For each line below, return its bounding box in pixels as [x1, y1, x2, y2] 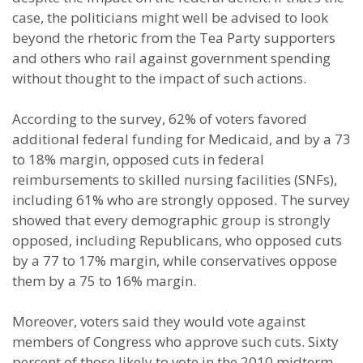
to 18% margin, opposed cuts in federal [12, 150, 264, 169]
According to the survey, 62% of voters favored [12, 109, 307, 128]
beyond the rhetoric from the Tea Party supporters [12, 28, 335, 47]
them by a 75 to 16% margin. [12, 271, 196, 290]
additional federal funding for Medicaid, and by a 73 [12, 130, 351, 148]
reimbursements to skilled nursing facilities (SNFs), [12, 170, 337, 189]
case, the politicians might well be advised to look [12, 8, 328, 27]
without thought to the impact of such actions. [12, 69, 306, 88]
